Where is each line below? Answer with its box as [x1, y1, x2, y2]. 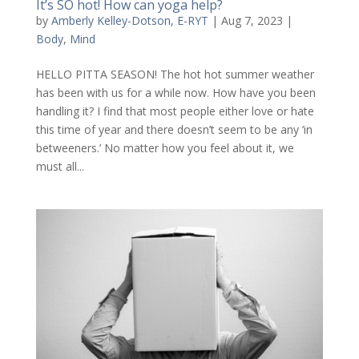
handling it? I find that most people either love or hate [35, 103, 314, 119]
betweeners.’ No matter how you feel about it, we [35, 139, 294, 155]
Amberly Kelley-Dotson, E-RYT [50, 12, 208, 28]
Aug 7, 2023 [220, 12, 283, 28]
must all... [35, 158, 84, 174]
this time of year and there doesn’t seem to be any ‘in [35, 121, 313, 137]
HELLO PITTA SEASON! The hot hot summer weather [35, 66, 314, 82]
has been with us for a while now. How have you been [35, 84, 316, 100]
